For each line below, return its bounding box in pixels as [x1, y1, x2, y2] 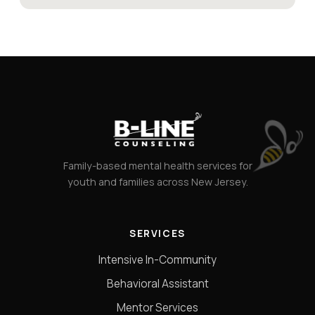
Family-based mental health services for [63, 158, 252, 172]
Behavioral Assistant [106, 276, 209, 291]
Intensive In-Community [98, 252, 217, 267]
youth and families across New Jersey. [67, 174, 248, 188]
